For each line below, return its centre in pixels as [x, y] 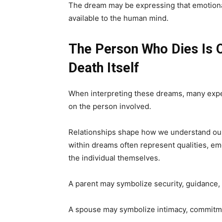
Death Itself [104, 68]
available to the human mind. [118, 18]
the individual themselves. [114, 158]
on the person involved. [110, 107]
